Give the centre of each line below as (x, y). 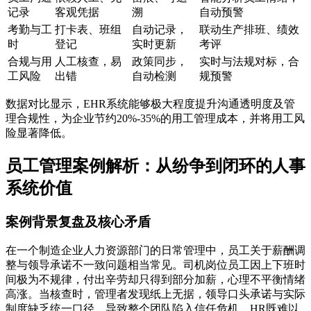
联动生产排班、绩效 (249, 29)
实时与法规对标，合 (249, 61)
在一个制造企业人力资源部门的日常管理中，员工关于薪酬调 (155, 251)
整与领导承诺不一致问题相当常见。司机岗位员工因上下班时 (155, 265)
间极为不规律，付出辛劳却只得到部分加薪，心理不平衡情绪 (155, 280)
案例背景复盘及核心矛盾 (78, 221)
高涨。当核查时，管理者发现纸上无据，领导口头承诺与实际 (155, 294)
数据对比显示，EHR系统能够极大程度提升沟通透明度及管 (150, 103)
